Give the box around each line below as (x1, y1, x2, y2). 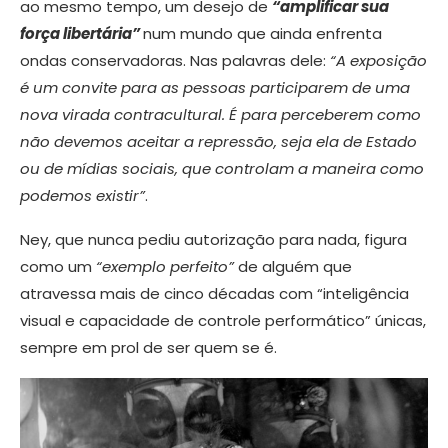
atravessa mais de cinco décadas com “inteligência (20, 283, 409, 305)
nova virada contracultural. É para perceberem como (20, 104, 421, 126)
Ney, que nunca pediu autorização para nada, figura (20, 229, 407, 251)
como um (20, 256, 96, 278)
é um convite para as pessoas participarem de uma (20, 77, 410, 99)
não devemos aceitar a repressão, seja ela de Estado (20, 131, 417, 153)
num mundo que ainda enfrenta (143, 23, 382, 45)
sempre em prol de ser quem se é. (20, 337, 277, 359)
